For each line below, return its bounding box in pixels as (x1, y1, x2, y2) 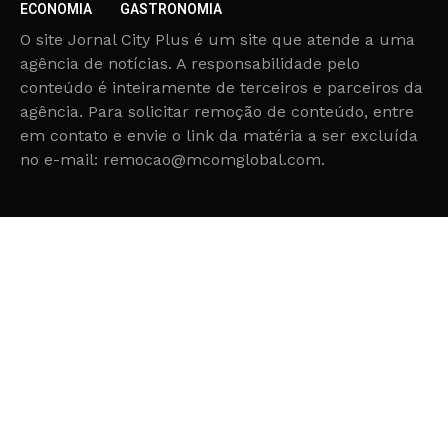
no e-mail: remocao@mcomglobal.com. (20, 149, 325, 169)
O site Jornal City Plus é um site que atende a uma (20, 29, 415, 49)
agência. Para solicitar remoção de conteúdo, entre (20, 101, 414, 121)
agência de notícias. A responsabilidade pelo (20, 53, 360, 73)
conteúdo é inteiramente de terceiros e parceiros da (20, 77, 423, 97)
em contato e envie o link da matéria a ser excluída (20, 125, 418, 145)
